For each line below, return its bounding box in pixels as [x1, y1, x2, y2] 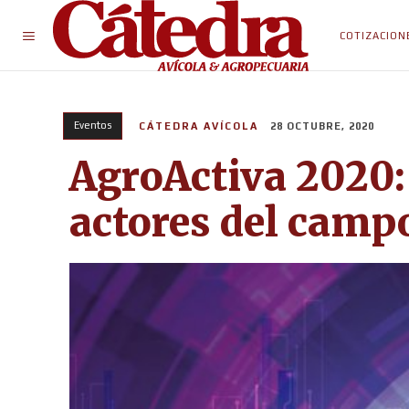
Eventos [74, 120, 111, 131]
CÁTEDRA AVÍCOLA [139, 121, 258, 131]
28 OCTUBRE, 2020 [270, 121, 374, 132]
